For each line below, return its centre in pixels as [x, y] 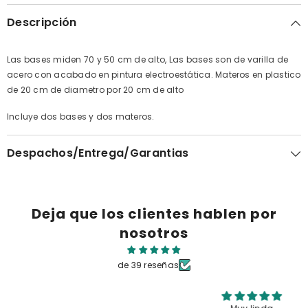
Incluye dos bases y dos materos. [81, 116]
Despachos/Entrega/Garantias [98, 153]
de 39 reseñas [148, 265]
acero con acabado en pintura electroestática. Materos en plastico [154, 74]
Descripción [42, 22]
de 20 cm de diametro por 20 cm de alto [96, 89]
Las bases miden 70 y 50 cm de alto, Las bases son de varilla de [148, 59]
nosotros [154, 233]
